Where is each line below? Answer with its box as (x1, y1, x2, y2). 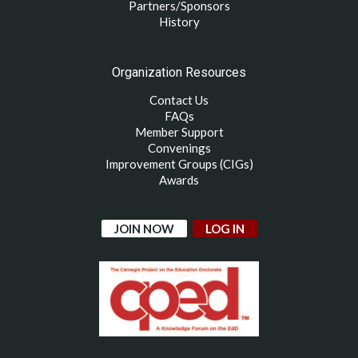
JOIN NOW (113, 221, 174, 236)
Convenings (147, 140, 211, 155)
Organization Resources (112, 64, 246, 80)
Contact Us (149, 92, 209, 107)
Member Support (134, 124, 224, 139)
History (158, 14, 200, 29)
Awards (159, 172, 199, 187)
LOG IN (205, 221, 245, 236)
